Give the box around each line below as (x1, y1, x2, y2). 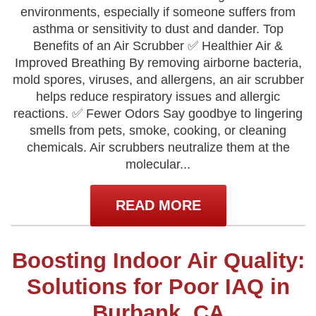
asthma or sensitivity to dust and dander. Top (32, 22, 284, 36)
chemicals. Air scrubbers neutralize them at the (26, 140, 290, 154)
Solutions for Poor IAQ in (26, 274, 290, 299)
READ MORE (115, 197, 201, 213)
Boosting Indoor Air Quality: (11, 248, 305, 273)
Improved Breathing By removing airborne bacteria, (14, 56, 302, 70)
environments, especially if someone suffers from (20, 5, 296, 19)
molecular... (126, 157, 190, 171)
